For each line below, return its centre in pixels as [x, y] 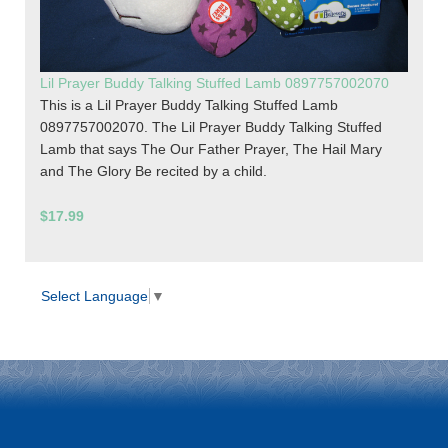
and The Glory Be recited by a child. [153, 170]
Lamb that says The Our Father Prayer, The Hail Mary [211, 148]
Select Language [94, 296]
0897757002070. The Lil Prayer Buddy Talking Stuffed [211, 126]
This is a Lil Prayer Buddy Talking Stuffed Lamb [189, 104]
